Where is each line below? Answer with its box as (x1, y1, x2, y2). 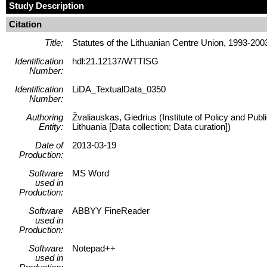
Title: (45, 38, 63, 48)
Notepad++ (72, 243, 116, 253)
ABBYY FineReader (72, 206, 150, 216)
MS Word (72, 168, 109, 178)
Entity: (39, 122, 63, 132)
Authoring (26, 112, 63, 122)
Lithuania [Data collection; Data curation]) (72, 122, 231, 132)
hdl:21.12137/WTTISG (72, 56, 159, 66)
